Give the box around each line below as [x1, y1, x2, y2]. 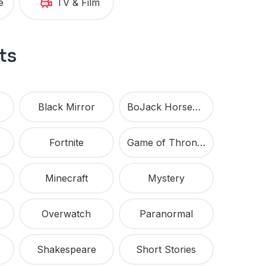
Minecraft [45, 172, 88, 185]
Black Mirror [37, 101, 95, 113]
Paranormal [139, 208, 193, 220]
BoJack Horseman [192, 101, 201, 113]
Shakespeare [36, 243, 96, 256]
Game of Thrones [197, 137, 205, 149]
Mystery [147, 172, 185, 185]
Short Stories [136, 243, 197, 256]
